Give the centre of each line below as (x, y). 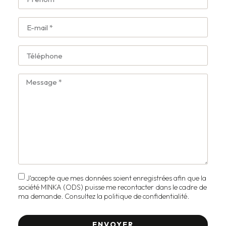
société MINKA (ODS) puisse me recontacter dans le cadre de (112, 187)
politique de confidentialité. (147, 196)
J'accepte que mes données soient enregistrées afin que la (116, 178)
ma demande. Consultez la (61, 196)
